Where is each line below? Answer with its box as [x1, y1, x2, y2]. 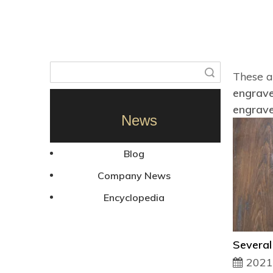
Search [167, 67, 192, 77]
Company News [97, 169, 171, 182]
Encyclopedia [104, 191, 165, 204]
